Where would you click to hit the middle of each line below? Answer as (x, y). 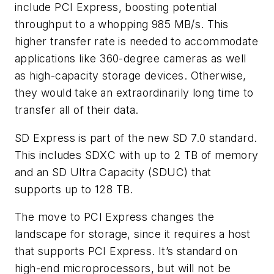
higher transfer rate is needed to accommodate (136, 41)
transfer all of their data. (77, 109)
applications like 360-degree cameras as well (131, 58)
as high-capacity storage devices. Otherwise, (131, 75)
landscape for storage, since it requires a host (133, 234)
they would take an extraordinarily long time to (134, 92)
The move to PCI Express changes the (114, 217)
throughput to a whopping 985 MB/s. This (122, 24)
